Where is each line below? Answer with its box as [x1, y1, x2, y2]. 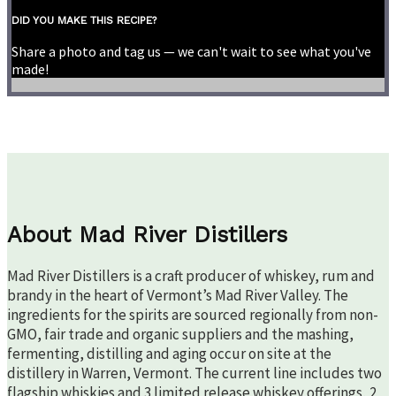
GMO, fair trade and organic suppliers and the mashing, [7, 324, 354, 344]
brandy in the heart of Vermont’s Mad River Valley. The [7, 285, 348, 305]
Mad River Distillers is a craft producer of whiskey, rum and [7, 265, 375, 286]
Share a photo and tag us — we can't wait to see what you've [11, 42, 371, 61]
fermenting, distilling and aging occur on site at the [7, 343, 331, 363]
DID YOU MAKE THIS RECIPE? [11, 14, 156, 27]
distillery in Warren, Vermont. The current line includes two [7, 362, 382, 383]
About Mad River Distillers [7, 222, 287, 248]
